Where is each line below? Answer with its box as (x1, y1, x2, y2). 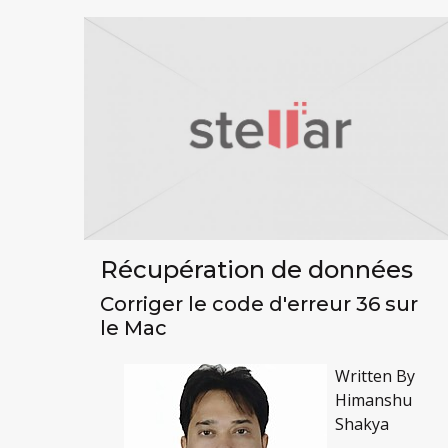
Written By (334, 365, 415, 388)
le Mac (99, 316, 167, 341)
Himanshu (334, 389, 412, 412)
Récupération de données (99, 255, 413, 285)
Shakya (334, 413, 389, 436)
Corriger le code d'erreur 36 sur (99, 292, 418, 317)
